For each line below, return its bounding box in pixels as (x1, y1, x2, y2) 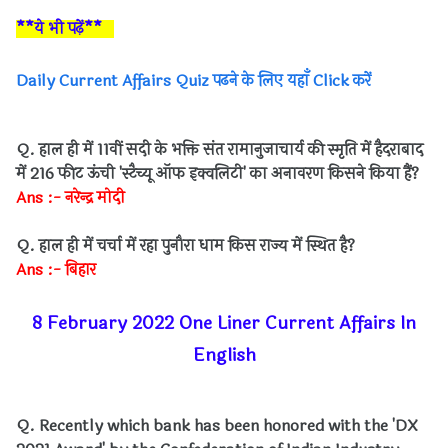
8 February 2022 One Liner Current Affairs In (32, 309, 416, 337)
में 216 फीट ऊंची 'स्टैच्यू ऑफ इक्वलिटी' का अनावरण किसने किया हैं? (16, 161, 419, 186)
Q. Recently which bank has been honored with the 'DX (16, 413, 417, 438)
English (192, 341, 256, 369)
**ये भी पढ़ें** (16, 16, 106, 41)
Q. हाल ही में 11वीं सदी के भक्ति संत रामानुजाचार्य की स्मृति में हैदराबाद (16, 137, 423, 162)
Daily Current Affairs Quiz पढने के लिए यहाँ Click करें (16, 68, 375, 93)
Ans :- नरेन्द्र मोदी (16, 185, 125, 210)
